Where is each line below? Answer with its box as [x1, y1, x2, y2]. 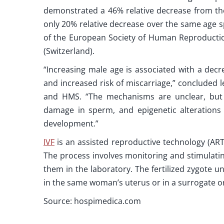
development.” [43, 118, 98, 129]
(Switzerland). [43, 45, 94, 57]
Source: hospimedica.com [43, 195, 141, 207]
